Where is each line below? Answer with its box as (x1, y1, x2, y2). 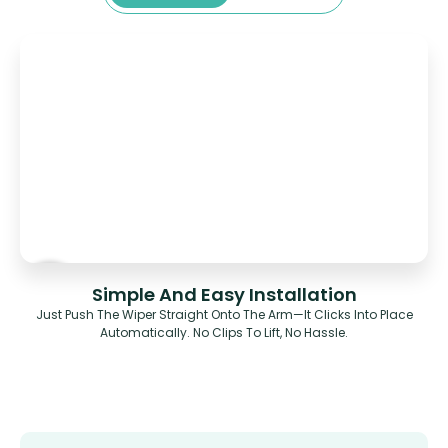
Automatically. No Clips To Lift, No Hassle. (100, 324, 348, 342)
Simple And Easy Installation (91, 282, 357, 308)
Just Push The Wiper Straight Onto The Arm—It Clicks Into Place (35, 306, 413, 324)
